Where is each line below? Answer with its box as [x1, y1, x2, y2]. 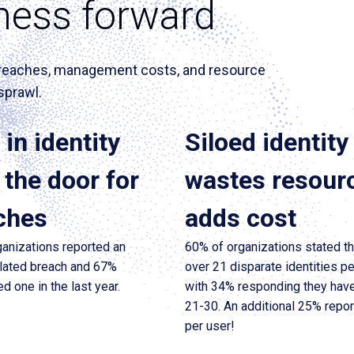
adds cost [185, 203, 296, 233]
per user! [185, 318, 235, 333]
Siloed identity [185, 127, 348, 157]
